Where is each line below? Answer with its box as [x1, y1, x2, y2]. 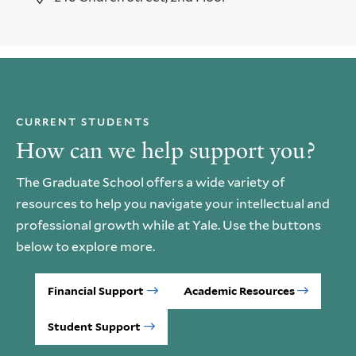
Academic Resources [183, 284, 295, 297]
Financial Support [48, 284, 144, 297]
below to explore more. [16, 238, 155, 254]
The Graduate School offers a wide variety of [16, 174, 284, 190]
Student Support [48, 319, 141, 333]
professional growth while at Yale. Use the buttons [16, 217, 321, 233]
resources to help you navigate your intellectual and [16, 195, 330, 211]
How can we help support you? [16, 135, 315, 164]
